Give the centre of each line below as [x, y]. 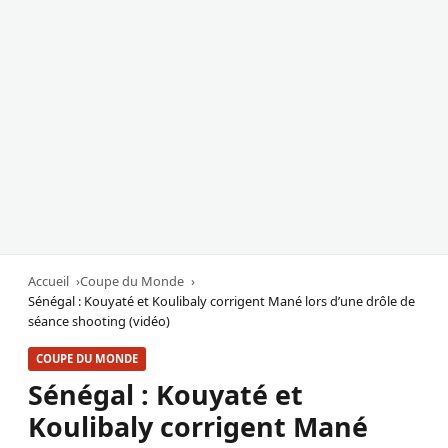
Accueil [48, 281]
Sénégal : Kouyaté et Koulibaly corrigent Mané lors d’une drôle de [221, 301]
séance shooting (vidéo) [99, 321]
